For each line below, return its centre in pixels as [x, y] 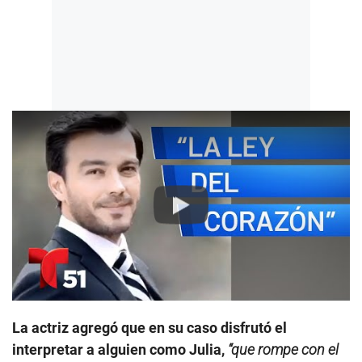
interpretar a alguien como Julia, [120, 349]
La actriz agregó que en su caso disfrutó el [149, 327]
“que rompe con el [283, 349]
